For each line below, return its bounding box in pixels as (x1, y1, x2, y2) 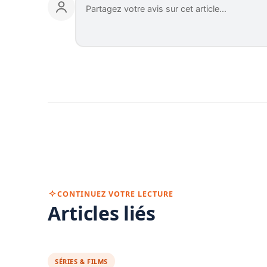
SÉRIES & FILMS (55, 256, 108, 266)
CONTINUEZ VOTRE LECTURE (57, 189, 173, 200)
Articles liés (48, 200, 156, 226)
